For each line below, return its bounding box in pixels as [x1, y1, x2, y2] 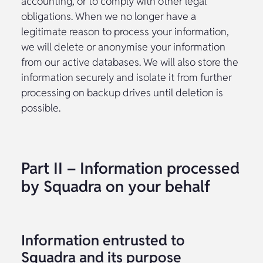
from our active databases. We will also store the [21, 55, 238, 69]
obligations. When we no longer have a [21, 9, 196, 23]
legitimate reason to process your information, [21, 24, 229, 38]
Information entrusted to [21, 230, 185, 249]
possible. [21, 100, 60, 114]
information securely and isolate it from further [21, 70, 232, 84]
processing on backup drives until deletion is [21, 85, 223, 99]
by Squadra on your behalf [21, 176, 210, 197]
